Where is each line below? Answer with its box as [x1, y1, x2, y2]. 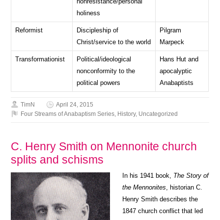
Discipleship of [77, 26, 119, 34]
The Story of [173, 171, 209, 179]
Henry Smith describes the [122, 195, 198, 203]
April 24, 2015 [56, 101, 94, 108]
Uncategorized [138, 110, 178, 117]
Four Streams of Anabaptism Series [21, 110, 115, 117]
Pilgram [160, 26, 182, 34]
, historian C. [166, 183, 202, 191]
